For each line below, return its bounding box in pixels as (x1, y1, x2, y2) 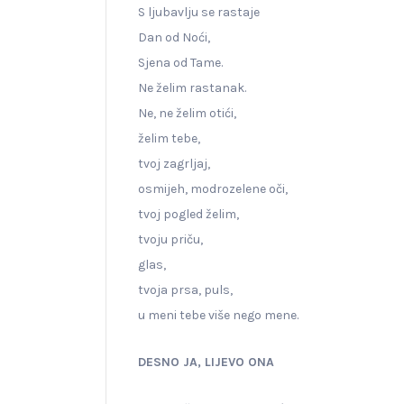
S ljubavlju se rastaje (138, 4, 260, 20)
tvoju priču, (138, 231, 203, 247)
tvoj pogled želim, (138, 206, 239, 222)
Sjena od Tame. (138, 54, 223, 70)
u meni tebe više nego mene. (138, 307, 298, 323)
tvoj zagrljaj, (138, 155, 210, 171)
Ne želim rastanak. (138, 79, 246, 96)
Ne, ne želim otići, (138, 105, 236, 121)
